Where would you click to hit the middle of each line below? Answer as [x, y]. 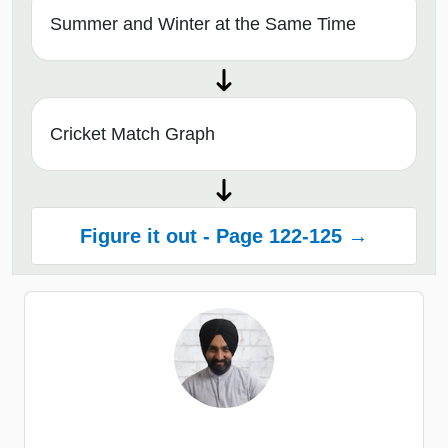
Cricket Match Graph [132, 133]
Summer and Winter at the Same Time [203, 23]
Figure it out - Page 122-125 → [224, 235]
